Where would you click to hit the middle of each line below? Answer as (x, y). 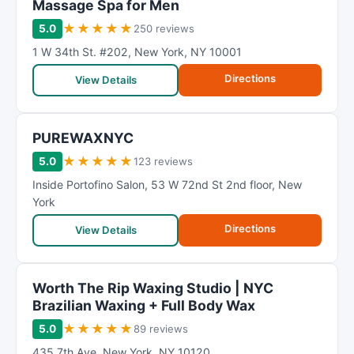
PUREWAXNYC (83, 138)
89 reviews (161, 329)
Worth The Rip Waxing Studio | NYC (153, 288)
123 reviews (163, 161)
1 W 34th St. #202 (80, 52)
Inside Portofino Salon (88, 185)
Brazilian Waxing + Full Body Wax (144, 305)
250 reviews (164, 28)
